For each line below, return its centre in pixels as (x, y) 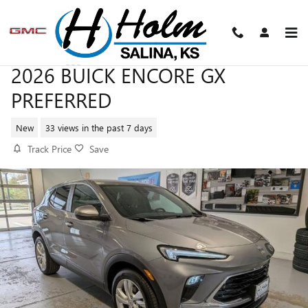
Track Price (49, 149)
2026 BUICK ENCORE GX (118, 75)
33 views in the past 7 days (99, 127)
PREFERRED (61, 100)
